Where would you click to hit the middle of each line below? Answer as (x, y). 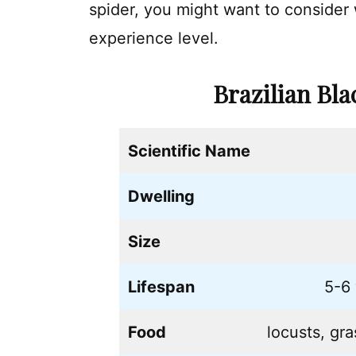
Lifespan (161, 286)
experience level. (154, 38)
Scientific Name (189, 151)
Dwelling (161, 196)
